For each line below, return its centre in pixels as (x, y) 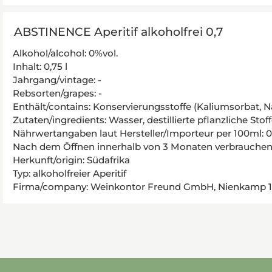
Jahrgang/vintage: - (57, 80)
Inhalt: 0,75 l (40, 66)
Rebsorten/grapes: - (57, 93)
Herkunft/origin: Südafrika (71, 160)
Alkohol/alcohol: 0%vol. (65, 53)
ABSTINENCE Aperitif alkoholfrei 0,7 (118, 32)
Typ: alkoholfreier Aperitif (70, 173)
